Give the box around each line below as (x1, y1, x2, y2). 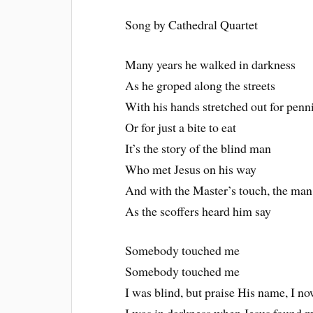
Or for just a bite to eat (125, 118, 237, 136)
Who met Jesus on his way (125, 160, 257, 177)
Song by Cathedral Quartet (125, 15, 259, 33)
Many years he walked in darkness (125, 55, 296, 73)
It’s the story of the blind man (125, 139, 272, 156)
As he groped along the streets (125, 76, 276, 94)
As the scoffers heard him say (125, 202, 272, 219)
